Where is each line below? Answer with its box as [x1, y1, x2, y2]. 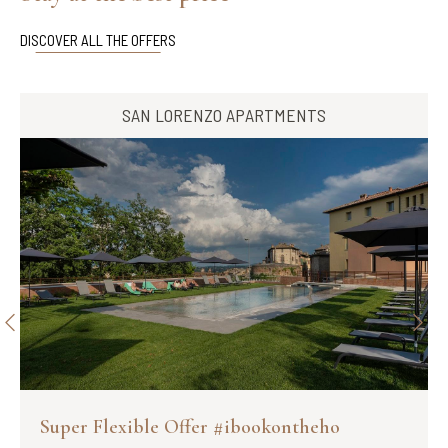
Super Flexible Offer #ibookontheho [40, 415, 340, 440]
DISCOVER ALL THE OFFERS [20, 30, 176, 49]
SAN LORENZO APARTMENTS [122, 104, 326, 126]
